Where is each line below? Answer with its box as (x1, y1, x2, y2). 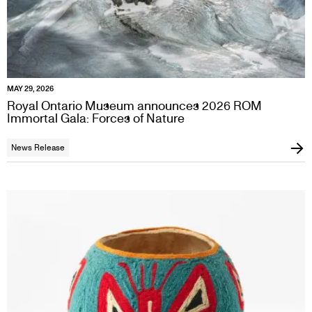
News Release (11, 142, 65, 153)
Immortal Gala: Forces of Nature (7, 110, 185, 126)
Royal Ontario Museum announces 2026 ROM (7, 97, 262, 114)
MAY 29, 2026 (7, 84, 54, 93)
